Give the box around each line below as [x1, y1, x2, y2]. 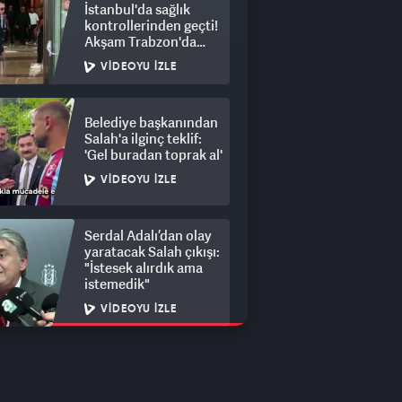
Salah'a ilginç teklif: [84, 129, 202, 147]
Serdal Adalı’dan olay [84, 226, 212, 244]
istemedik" [84, 275, 150, 293]
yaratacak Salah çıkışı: [84, 242, 220, 260]
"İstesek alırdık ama [84, 258, 203, 276]
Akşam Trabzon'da [84, 32, 197, 50]
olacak [84, 48, 125, 66]
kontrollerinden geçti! [84, 16, 218, 34]
